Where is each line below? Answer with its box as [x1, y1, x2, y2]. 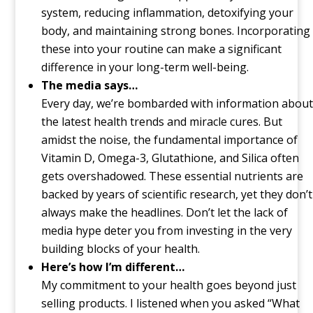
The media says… [41, 78, 138, 94]
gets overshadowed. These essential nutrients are [41, 168, 303, 184]
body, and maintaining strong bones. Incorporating [41, 23, 310, 39]
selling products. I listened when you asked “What [41, 296, 300, 312]
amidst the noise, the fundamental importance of [41, 132, 298, 148]
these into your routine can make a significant [41, 41, 282, 57]
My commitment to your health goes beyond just [41, 277, 296, 293]
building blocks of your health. [41, 241, 200, 257]
